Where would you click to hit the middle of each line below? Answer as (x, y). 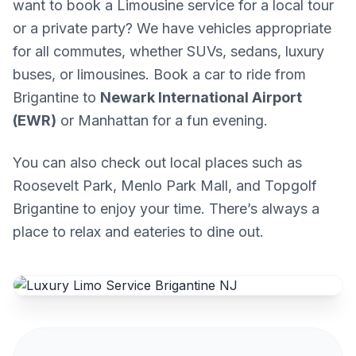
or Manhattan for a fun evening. (162, 121)
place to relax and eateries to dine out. (138, 232)
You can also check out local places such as (157, 163)
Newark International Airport (201, 98)
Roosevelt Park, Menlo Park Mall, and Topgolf (165, 186)
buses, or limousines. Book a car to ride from (159, 75)
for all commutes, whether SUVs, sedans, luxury (168, 52)
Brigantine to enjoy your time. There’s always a (166, 209)
